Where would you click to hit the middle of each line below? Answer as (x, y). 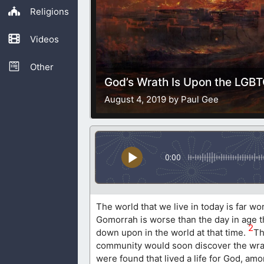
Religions (49, 11)
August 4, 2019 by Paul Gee (161, 100)
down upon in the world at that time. (172, 233)
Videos (44, 39)
